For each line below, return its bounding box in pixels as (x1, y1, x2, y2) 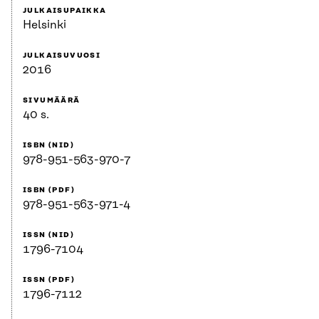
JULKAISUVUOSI (23, 51, 101, 61)
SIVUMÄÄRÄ (23, 96, 80, 105)
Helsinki (23, 19, 66, 32)
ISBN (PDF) (23, 186, 75, 195)
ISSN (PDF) (23, 276, 75, 285)
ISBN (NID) (23, 141, 74, 150)
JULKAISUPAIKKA (23, 6, 107, 16)
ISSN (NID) (23, 231, 74, 240)
